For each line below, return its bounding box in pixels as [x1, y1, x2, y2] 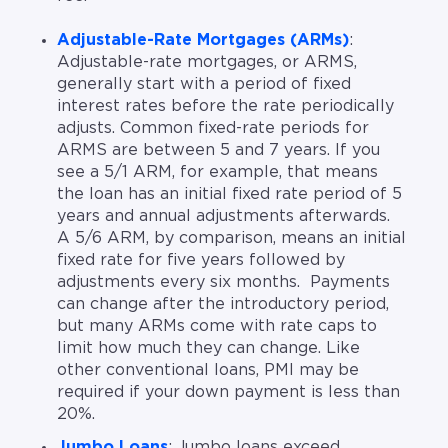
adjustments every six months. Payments [57, 274, 391, 291]
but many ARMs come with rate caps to [57, 318, 378, 335]
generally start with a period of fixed [57, 76, 352, 93]
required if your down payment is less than [57, 384, 401, 401]
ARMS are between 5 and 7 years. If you [57, 142, 381, 159]
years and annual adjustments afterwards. [57, 208, 391, 225]
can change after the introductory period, [57, 296, 390, 313]
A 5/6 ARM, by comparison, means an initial [57, 230, 407, 247]
